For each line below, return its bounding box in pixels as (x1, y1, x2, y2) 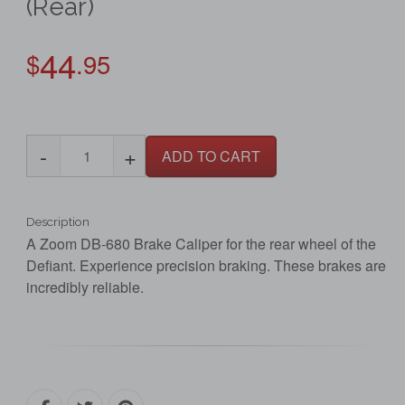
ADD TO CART (162, 145, 260, 166)
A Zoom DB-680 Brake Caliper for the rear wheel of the (26, 233, 376, 255)
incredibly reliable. (26, 277, 144, 298)
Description (26, 214, 89, 230)
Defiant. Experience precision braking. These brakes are (26, 255, 386, 277)
